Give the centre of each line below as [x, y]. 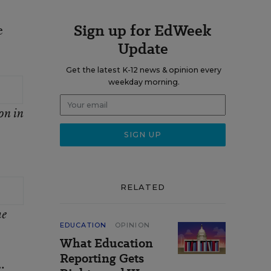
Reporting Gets [102, 258]
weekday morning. [144, 82]
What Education [106, 243]
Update [143, 49]
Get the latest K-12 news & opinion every [144, 70]
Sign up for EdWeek [143, 31]
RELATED [143, 187]
